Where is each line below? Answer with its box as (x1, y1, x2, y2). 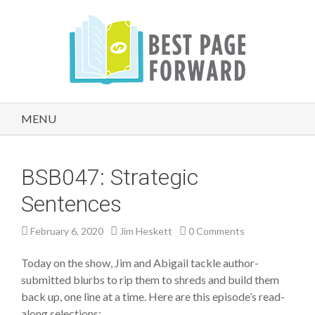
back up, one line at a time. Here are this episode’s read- (21, 290, 285, 303)
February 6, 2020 (30, 225, 103, 237)
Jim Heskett (120, 225, 172, 237)
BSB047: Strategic (21, 164, 198, 191)
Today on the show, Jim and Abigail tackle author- (21, 256, 259, 269)
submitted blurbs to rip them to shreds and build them (21, 273, 279, 286)
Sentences (21, 191, 122, 217)
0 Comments (188, 225, 245, 237)
